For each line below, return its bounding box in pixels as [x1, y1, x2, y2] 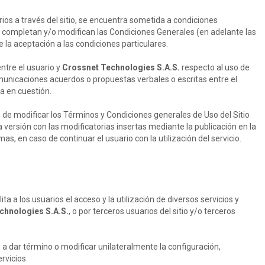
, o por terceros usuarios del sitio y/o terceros [69, 206, 235, 216]
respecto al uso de [180, 63, 250, 72]
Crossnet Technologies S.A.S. [62, 63, 180, 72]
